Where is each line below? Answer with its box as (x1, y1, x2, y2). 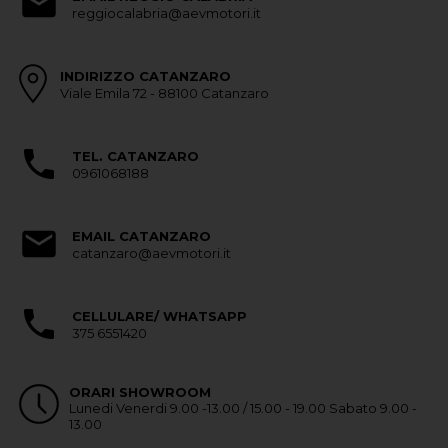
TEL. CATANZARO (71, 147, 199, 164)
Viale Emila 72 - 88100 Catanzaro (59, 85, 269, 102)
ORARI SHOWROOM (68, 384, 211, 401)
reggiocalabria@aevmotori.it (71, 5, 261, 22)
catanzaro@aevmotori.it (71, 245, 231, 262)
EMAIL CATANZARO (71, 227, 211, 244)
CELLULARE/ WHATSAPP (71, 307, 247, 324)
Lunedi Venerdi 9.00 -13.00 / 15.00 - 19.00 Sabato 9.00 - (68, 400, 417, 417)
